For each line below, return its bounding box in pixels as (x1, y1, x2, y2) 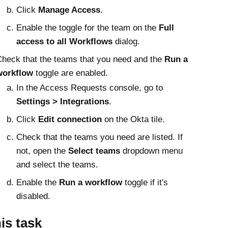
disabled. (16, 191, 50, 201)
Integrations (60, 97, 109, 106)
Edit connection (38, 115, 102, 124)
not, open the (16, 146, 68, 156)
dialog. (112, 37, 140, 46)
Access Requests (39, 83, 107, 93)
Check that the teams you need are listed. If (16, 132, 183, 142)
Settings (16, 97, 50, 106)
